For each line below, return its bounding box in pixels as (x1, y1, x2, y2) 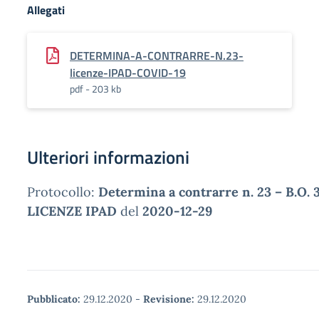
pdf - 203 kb (70, 81, 121, 96)
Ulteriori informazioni (27, 144, 189, 171)
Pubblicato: (27, 293, 80, 305)
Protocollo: (27, 184, 98, 200)
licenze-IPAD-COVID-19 (70, 64, 186, 81)
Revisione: (143, 293, 194, 305)
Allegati (27, 1, 65, 19)
